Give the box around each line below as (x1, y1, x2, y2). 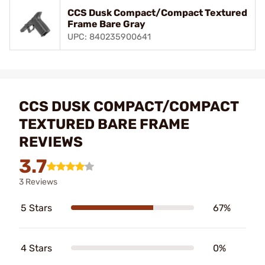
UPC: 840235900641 (67, 31, 151, 42)
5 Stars (21, 202, 52, 214)
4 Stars (21, 242, 52, 254)
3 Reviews (19, 176, 57, 187)
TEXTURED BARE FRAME (19, 115, 189, 132)
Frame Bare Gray (67, 18, 146, 30)
